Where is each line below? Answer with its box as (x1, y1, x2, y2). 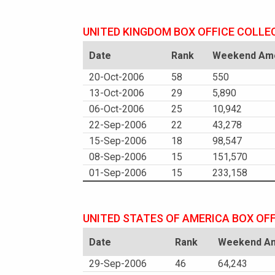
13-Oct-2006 (89, 87, 144, 99)
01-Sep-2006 (89, 167, 147, 179)
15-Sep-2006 (89, 135, 147, 147)
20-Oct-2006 (89, 71, 144, 83)
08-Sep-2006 (89, 151, 147, 163)
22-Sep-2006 (89, 119, 147, 131)
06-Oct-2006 (89, 103, 144, 115)
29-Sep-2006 (89, 258, 147, 269)
